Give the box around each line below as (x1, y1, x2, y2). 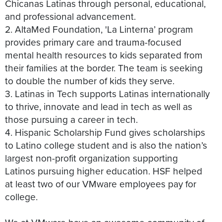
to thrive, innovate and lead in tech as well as (5, 99, 192, 113)
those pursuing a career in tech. (5, 112, 138, 126)
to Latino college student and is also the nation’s (5, 138, 207, 152)
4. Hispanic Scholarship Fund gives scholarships (5, 125, 205, 139)
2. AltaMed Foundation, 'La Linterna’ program (5, 22, 193, 36)
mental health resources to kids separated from (5, 48, 203, 61)
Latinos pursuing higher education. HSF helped (5, 164, 202, 177)
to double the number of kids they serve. (5, 73, 174, 87)
